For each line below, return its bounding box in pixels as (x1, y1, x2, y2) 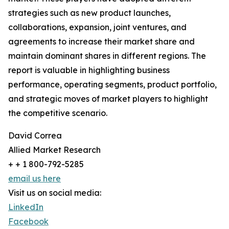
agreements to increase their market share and (8, 36, 195, 47)
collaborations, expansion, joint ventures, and (8, 22, 187, 33)
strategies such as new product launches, (8, 8, 171, 18)
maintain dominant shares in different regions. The (8, 51, 206, 61)
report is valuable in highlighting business (8, 65, 170, 76)
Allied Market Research (8, 145, 101, 155)
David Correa (8, 130, 62, 141)
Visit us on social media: (8, 188, 101, 198)
